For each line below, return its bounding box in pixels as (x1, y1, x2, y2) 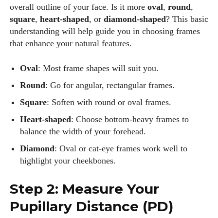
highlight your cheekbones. (20, 156, 116, 165)
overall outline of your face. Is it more (10, 2, 147, 12)
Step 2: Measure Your (10, 181, 159, 197)
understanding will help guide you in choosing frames (10, 26, 200, 36)
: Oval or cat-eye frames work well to (54, 144, 187, 153)
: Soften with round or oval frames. (47, 97, 171, 107)
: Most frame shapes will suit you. (38, 63, 159, 73)
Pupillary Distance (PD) (10, 198, 173, 215)
